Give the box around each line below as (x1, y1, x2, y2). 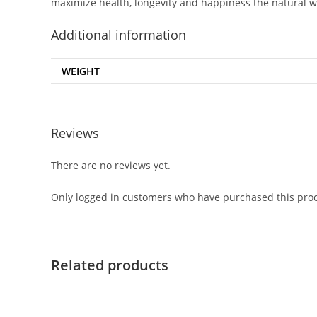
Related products (51, 255, 168, 275)
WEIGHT (62, 64, 100, 78)
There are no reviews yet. (51, 158, 171, 172)
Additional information (51, 26, 186, 43)
